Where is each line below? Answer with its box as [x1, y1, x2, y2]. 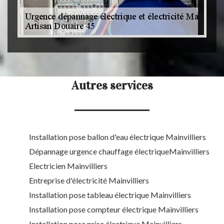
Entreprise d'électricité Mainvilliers [29, 175, 149, 185]
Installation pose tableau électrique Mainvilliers [29, 190, 191, 200]
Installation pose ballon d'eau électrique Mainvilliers [29, 132, 206, 142]
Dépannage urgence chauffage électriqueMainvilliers [29, 146, 209, 156]
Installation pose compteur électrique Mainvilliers [29, 204, 198, 214]
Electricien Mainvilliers [29, 161, 107, 171]
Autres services [71, 78, 153, 93]
